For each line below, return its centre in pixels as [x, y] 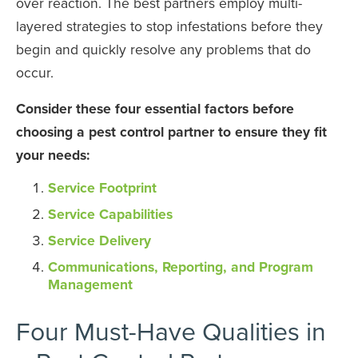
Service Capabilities [110, 213]
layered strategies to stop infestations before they [169, 26]
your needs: [53, 154]
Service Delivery [99, 241]
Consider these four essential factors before [155, 108]
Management [90, 284]
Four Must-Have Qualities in [171, 330]
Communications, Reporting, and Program [181, 267]
